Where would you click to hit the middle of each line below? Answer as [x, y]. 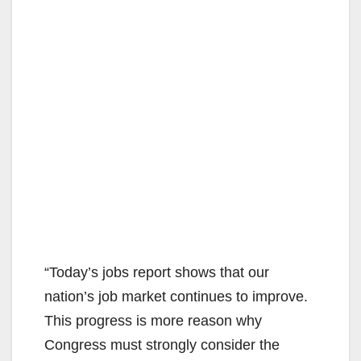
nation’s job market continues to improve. [176, 296]
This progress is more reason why [153, 320]
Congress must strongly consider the [162, 344]
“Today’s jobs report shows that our [157, 272]
